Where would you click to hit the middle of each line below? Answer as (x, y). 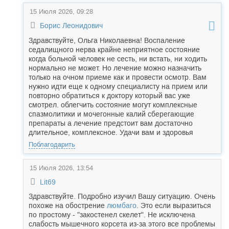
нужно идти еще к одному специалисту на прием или (118, 86)
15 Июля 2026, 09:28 (61, 12)
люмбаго (122, 205)
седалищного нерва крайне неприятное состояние (114, 50)
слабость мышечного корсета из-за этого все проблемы (122, 224)
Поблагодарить (52, 144)
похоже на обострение (68, 205)
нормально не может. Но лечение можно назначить (115, 68)
